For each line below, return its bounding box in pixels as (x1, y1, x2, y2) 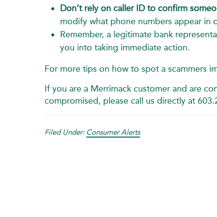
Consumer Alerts (86, 127, 140, 137)
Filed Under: (45, 127, 86, 137)
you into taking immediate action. (60, 42, 190, 53)
